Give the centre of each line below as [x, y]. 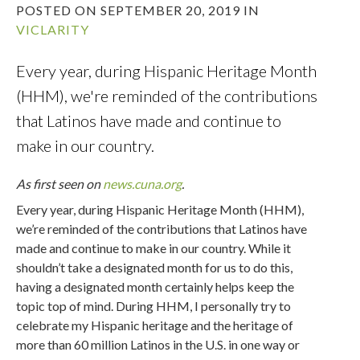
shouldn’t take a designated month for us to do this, [155, 267]
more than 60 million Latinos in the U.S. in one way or [158, 344]
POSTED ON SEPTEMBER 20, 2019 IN [138, 10]
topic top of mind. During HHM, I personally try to [154, 306]
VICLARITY [53, 29]
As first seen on [60, 184]
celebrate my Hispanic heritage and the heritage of [155, 325]
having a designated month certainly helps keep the [155, 286]
